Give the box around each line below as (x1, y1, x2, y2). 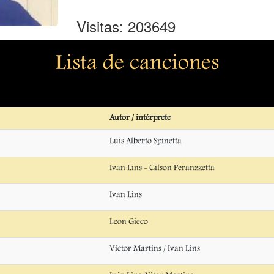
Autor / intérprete (109, 112, 171, 124)
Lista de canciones (55, 50, 219, 78)
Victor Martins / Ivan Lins (109, 243, 200, 254)
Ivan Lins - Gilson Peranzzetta (109, 162, 215, 174)
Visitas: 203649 (76, 15, 176, 37)
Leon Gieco (109, 216, 148, 228)
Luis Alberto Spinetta (109, 135, 182, 147)
